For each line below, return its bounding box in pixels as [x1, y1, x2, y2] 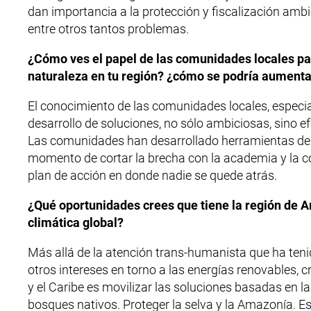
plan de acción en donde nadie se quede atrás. [28, 168, 277, 183]
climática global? [28, 215, 124, 230]
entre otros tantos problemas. [28, 22, 189, 36]
